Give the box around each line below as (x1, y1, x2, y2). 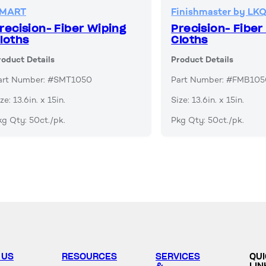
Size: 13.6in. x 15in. (171, 95, 245, 106)
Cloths (171, 34, 208, 46)
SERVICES (156, 251, 200, 262)
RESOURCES (62, 251, 117, 262)
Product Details (171, 55, 234, 65)
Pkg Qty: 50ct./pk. (171, 115, 245, 126)
